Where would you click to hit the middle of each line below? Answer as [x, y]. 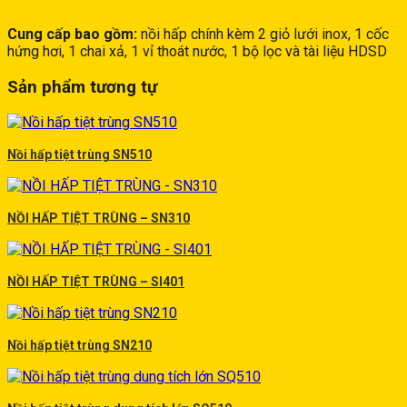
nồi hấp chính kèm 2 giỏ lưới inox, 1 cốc [263, 34]
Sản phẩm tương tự [82, 87]
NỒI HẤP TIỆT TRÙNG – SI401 [96, 282]
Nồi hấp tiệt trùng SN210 [79, 346]
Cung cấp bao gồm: [72, 34]
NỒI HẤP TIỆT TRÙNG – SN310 [99, 218]
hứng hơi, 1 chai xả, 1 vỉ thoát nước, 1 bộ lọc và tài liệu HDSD [197, 51]
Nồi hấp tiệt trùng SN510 [79, 155]
